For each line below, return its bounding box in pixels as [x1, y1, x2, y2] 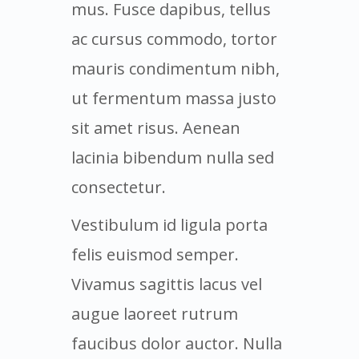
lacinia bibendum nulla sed [71, 146, 274, 168]
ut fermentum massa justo [71, 87, 276, 109]
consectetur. [71, 175, 166, 198]
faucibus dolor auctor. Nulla [71, 332, 282, 354]
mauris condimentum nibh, [71, 57, 280, 79]
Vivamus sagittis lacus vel [71, 272, 262, 295]
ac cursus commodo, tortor [71, 27, 277, 50]
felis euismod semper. [71, 243, 239, 265]
